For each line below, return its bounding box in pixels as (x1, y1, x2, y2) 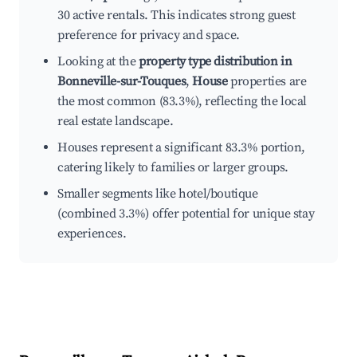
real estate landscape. (57, 113, 174, 130)
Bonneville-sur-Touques (57, 73, 186, 90)
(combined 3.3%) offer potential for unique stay (57, 206, 315, 222)
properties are (227, 73, 307, 90)
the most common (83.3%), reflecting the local (57, 93, 308, 110)
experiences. (57, 226, 127, 242)
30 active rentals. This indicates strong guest (57, 7, 296, 24)
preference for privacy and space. (57, 27, 240, 44)
